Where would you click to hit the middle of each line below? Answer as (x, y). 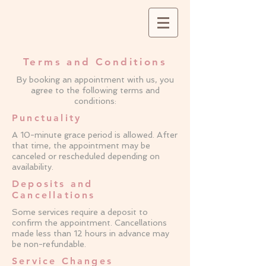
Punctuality (47, 118)
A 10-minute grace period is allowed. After (95, 135)
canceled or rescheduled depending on (86, 156)
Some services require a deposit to (80, 212)
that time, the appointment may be (81, 145)
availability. (33, 167)
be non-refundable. (49, 244)
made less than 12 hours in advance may (91, 233)
